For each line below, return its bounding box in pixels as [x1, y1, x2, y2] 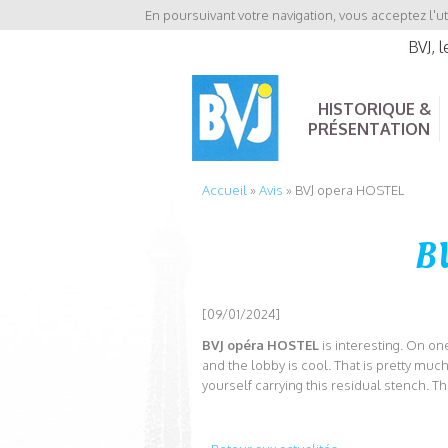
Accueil [202, 182, 247, 198]
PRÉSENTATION [308, 119, 430, 139]
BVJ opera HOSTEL [295, 182, 404, 198]
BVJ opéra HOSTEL [202, 337, 319, 354]
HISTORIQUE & [317, 99, 431, 119]
